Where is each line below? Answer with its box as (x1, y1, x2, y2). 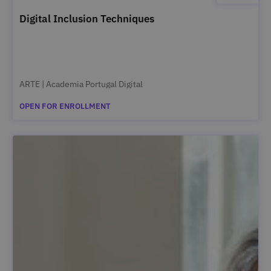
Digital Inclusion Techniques (19, 12, 154, 26)
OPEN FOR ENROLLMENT (19, 101, 111, 112)
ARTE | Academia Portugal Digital (19, 78, 143, 90)
